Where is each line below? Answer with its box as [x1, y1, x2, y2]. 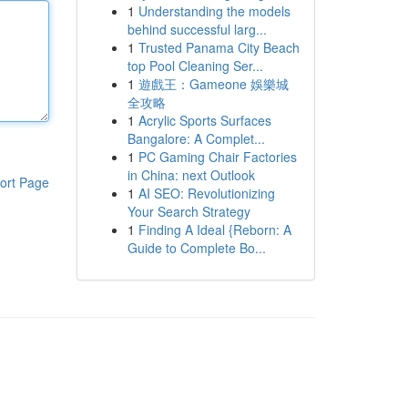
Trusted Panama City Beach [138, 38, 300, 56]
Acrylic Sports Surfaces [138, 111, 271, 129]
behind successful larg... [127, 20, 267, 38]
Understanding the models [138, 2, 291, 20]
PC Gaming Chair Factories [138, 148, 297, 166]
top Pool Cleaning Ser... [127, 56, 263, 75]
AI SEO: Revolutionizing [138, 184, 275, 202]
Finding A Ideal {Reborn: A [138, 220, 291, 239]
